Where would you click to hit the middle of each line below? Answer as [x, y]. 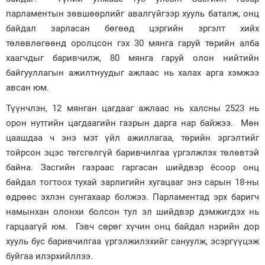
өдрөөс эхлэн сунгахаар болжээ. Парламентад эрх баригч [132, 197]
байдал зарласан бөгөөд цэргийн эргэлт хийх [132, 28]
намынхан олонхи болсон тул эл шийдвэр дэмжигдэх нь [132, 212]
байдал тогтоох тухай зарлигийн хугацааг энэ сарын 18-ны [132, 182]
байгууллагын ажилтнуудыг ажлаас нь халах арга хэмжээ [132, 73]
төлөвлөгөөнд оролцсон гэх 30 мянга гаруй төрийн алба [132, 43]
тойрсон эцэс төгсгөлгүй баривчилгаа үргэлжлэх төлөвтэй [132, 153]
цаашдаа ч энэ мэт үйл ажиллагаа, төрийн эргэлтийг [132, 138]
